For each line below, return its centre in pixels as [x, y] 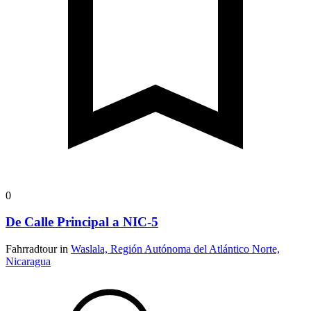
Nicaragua [28, 262]
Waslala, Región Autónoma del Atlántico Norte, [175, 249]
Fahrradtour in [38, 249]
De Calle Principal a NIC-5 [82, 222]
